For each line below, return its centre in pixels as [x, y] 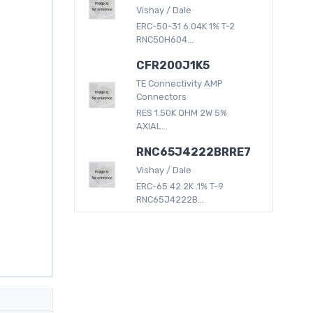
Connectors [162, 96]
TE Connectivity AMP [180, 83]
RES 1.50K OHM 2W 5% [182, 112]
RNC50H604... [165, 39]
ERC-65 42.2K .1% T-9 [180, 186]
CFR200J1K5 [173, 65]
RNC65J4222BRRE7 [194, 152]
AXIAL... [152, 126]
